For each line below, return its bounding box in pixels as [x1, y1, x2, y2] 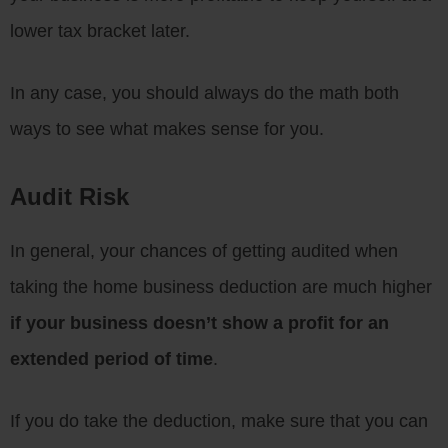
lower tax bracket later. [10, 21, 190, 42]
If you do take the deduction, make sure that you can [10, 411, 428, 432]
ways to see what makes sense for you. [10, 119, 324, 140]
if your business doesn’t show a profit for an [10, 313, 389, 334]
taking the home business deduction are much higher [10, 277, 432, 298]
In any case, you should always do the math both [10, 83, 399, 104]
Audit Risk [10, 183, 129, 211]
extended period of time [10, 349, 213, 370]
